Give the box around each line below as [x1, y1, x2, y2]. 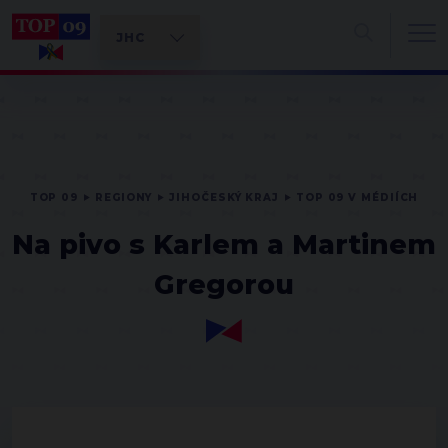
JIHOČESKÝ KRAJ [169, 191, 279, 204]
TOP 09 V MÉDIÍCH [295, 191, 419, 204]
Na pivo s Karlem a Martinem [12, 228, 436, 261]
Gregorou [154, 268, 294, 301]
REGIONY [95, 191, 153, 204]
